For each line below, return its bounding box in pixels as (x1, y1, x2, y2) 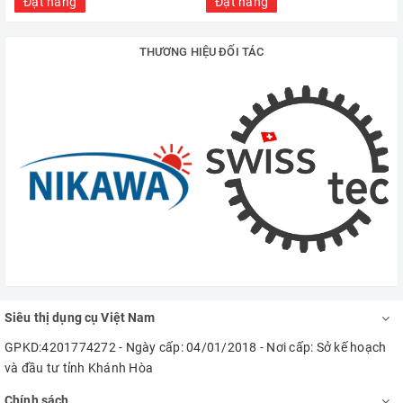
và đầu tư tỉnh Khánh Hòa (4, 361, 153, 375)
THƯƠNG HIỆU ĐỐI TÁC (139, 45, 264, 58)
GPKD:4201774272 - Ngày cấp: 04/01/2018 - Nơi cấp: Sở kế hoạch (4, 340, 387, 354)
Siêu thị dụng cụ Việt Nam (4, 310, 156, 325)
